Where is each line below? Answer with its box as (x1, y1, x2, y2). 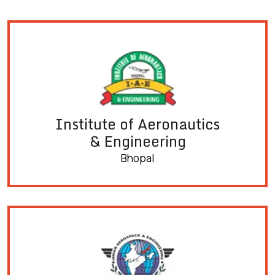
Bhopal (121, 151, 154, 166)
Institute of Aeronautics (55, 112, 220, 136)
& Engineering (89, 130, 186, 153)
